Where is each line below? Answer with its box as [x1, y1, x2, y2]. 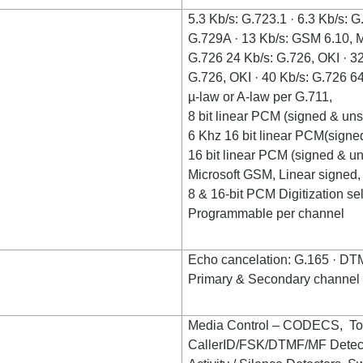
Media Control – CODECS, [188, 318, 347, 332]
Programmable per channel [188, 207, 345, 220]
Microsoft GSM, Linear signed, [188, 168, 361, 181]
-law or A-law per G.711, [195, 90, 333, 104]
